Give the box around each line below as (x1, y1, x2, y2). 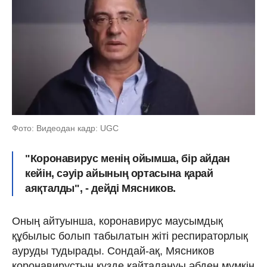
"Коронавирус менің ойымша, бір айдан (25, 153, 231, 165)
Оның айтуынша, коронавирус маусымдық (12, 215, 223, 228)
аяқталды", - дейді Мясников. (25, 182, 176, 195)
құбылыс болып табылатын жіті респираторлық (12, 230, 248, 243)
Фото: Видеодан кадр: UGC (12, 123, 119, 133)
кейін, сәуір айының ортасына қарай (25, 167, 213, 180)
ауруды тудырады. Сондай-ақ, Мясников (12, 245, 215, 257)
